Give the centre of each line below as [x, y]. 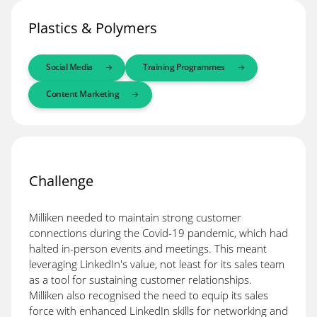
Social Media [69, 67]
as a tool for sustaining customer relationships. [140, 279]
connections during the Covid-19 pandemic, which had [158, 232]
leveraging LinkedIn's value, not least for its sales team [157, 264]
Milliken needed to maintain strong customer [135, 217]
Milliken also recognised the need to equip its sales [149, 295]
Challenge [61, 180]
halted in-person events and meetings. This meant [148, 248]
